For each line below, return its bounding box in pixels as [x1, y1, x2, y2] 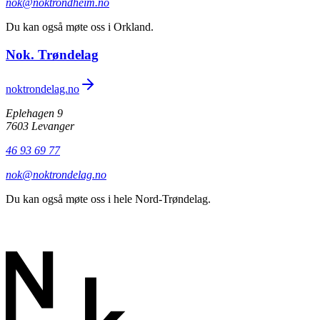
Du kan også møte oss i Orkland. [6, 20, 154, 33]
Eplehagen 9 [6, 107, 63, 120]
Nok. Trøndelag [6, 46, 99, 62]
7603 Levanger [6, 120, 74, 133]
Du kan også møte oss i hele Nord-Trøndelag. [6, 193, 211, 206]
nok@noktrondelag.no [6, 169, 106, 181]
